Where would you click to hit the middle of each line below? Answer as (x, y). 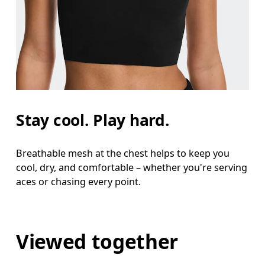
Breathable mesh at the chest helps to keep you (123, 153)
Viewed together (97, 241)
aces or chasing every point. (79, 182)
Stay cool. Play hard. (93, 120)
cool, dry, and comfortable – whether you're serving (132, 168)
